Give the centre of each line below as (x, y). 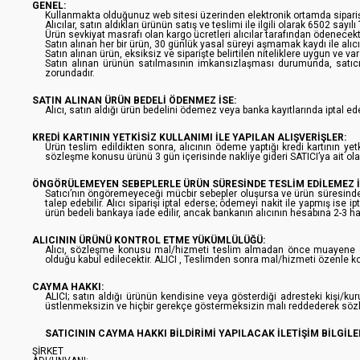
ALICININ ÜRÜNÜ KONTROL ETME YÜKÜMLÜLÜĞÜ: (149, 240)
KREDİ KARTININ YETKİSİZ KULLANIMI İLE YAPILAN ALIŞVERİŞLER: (189, 137)
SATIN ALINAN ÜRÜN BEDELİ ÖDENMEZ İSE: (134, 100)
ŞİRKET (48, 351)
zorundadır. (70, 73)
